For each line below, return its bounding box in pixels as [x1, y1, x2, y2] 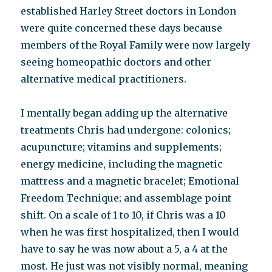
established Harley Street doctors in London [21, 5, 237, 17]
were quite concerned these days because [21, 22, 223, 34]
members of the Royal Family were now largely [21, 39, 251, 51]
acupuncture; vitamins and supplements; [21, 141, 222, 153]
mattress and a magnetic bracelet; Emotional [21, 175, 240, 187]
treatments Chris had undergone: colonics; [21, 124, 231, 136]
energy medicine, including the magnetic [21, 158, 223, 170]
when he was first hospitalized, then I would [21, 226, 239, 238]
